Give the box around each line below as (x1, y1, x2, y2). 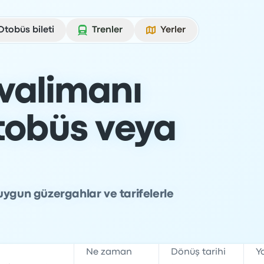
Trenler (92, 26, 123, 34)
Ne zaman (86, 248, 132, 256)
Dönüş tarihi (171, 248, 226, 256)
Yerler (160, 26, 186, 34)
